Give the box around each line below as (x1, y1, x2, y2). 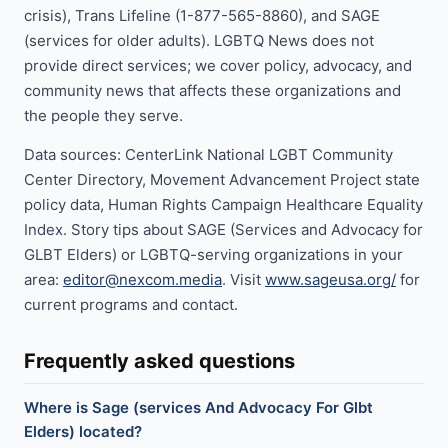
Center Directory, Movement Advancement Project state (24, 170, 420, 189)
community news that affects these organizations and (24, 81, 401, 100)
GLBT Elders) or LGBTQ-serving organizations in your (24, 245, 403, 264)
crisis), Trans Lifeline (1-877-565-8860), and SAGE (24, 6, 380, 25)
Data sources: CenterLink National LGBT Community (24, 145, 393, 164)
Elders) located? (24, 422, 142, 441)
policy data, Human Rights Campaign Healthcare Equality (24, 195, 423, 214)
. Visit (222, 270, 265, 289)
